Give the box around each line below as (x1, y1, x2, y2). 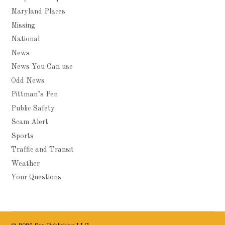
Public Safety (11, 104, 55, 112)
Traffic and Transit (11, 146, 74, 154)
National (11, 36, 40, 43)
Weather (11, 160, 40, 167)
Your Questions (11, 174, 62, 181)
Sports (11, 132, 34, 140)
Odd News (11, 77, 45, 84)
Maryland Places (11, 8, 66, 16)
